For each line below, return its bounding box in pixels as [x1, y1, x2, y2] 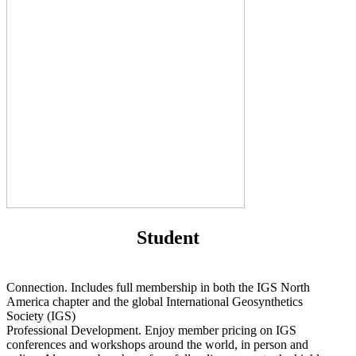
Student [137, 227, 199, 249]
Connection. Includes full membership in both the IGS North [6, 281, 310, 295]
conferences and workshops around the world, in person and [6, 338, 308, 352]
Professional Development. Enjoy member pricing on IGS [6, 323, 296, 338]
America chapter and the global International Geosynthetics [6, 295, 303, 309]
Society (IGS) [6, 309, 75, 323]
